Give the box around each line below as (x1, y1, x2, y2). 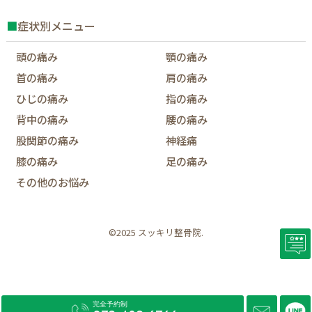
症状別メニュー (17, 17, 95, 35)
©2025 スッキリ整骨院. (109, 226, 203, 240)
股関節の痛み (16, 132, 79, 148)
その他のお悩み (16, 174, 90, 190)
